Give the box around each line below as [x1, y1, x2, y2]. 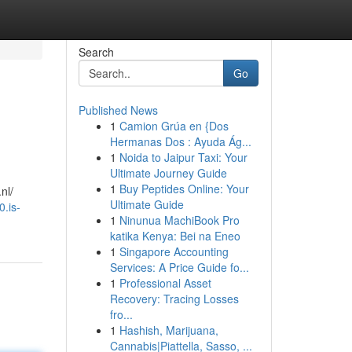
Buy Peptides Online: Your [119, 181, 249, 196]
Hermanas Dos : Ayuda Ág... [109, 134, 251, 149]
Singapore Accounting [119, 244, 229, 259]
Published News [78, 102, 158, 118]
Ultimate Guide [109, 196, 184, 212]
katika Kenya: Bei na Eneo [109, 228, 240, 244]
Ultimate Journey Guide [109, 165, 227, 181]
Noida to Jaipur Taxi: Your [119, 149, 247, 165]
